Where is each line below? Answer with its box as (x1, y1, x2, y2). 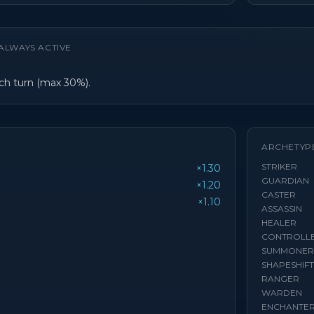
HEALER (261, 217, 296, 228)
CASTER (261, 189, 296, 200)
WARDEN (261, 287, 302, 298)
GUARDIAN (261, 175, 309, 186)
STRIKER (261, 161, 297, 172)
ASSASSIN (261, 203, 302, 214)
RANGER (261, 273, 299, 284)
